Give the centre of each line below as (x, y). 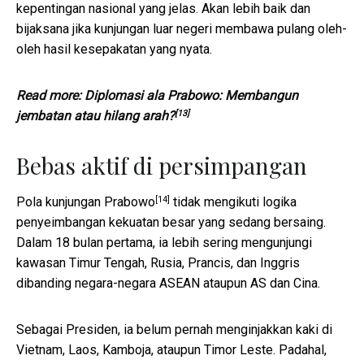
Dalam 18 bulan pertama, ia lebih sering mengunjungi (164, 243)
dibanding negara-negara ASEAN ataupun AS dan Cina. (168, 284)
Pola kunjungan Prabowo (86, 202)
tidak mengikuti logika (233, 202)
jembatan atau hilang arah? (95, 116)
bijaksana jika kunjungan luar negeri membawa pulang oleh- (182, 29)
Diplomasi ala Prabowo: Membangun (191, 96)
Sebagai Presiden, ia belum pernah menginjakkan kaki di (174, 330)
